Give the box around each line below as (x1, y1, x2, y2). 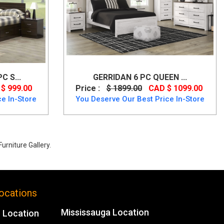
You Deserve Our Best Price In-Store (75, 94, 204, 103)
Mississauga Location (60, 206, 149, 217)
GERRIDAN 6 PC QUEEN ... (93, 72, 187, 82)
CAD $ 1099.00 (148, 83, 202, 93)
